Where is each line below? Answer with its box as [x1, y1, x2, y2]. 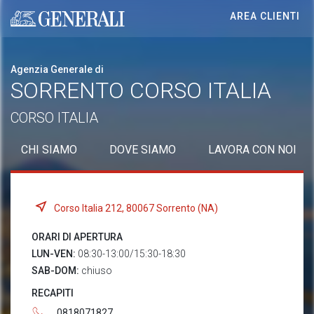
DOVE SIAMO [109, 143, 176, 156]
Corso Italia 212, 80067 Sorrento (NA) [54, 202, 218, 214]
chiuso [81, 265, 112, 276]
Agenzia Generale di [11, 64, 104, 75]
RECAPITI [32, 287, 74, 299]
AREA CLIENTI [230, 11, 300, 22]
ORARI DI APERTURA [32, 231, 123, 243]
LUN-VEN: [32, 248, 78, 259]
